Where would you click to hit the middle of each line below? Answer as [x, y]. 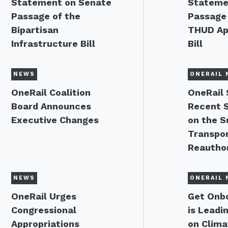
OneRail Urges [44, 196]
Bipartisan [35, 30]
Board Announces [51, 106]
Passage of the [46, 16]
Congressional [44, 210]
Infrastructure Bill [53, 44]
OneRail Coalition [51, 92]
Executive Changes [55, 120]
